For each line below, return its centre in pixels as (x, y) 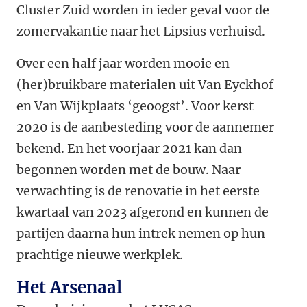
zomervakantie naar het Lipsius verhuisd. (141, 32)
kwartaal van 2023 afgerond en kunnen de (143, 212)
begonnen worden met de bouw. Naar (128, 170)
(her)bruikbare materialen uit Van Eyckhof (145, 85)
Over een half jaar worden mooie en (123, 64)
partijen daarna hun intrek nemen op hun (141, 234)
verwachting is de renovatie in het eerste (138, 191)
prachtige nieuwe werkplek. (100, 255)
